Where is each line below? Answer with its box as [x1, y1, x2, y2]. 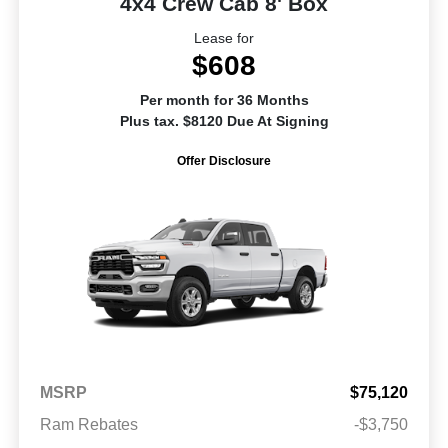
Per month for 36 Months [139, 92, 309, 109]
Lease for [194, 30, 254, 47]
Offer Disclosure [177, 154, 271, 169]
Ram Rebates [39, 416, 138, 434]
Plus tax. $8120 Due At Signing [119, 113, 329, 130]
